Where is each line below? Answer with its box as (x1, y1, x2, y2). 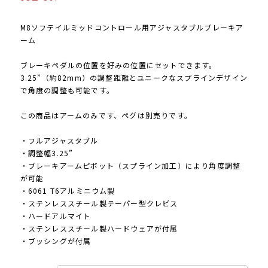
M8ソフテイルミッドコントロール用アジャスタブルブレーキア (20, 22, 244, 33)
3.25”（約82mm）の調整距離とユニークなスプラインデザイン (20, 72, 248, 83)
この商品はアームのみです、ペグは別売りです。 (20, 110, 192, 121)
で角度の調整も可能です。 (20, 85, 114, 96)
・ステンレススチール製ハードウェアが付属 (20, 223, 178, 234)
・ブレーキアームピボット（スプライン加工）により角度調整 (20, 160, 241, 171)
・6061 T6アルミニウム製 (20, 185, 115, 196)
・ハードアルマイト (20, 211, 92, 221)
